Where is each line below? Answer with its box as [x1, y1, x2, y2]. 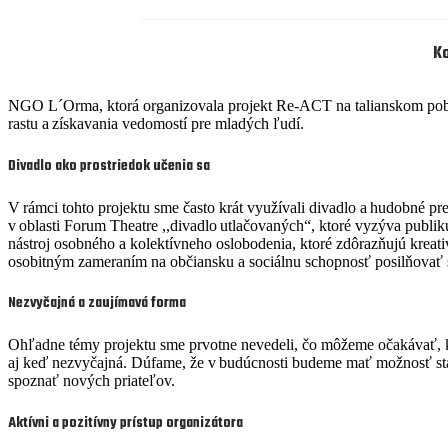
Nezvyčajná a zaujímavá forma [8, 292, 186, 316]
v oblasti [8, 216, 64, 234]
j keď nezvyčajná [15, 354, 123, 372]
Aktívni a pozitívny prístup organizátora [8, 411, 243, 435]
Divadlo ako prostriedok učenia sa [8, 154, 210, 178]
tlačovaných [228, 216, 304, 234]
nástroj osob [8, 234, 84, 252]
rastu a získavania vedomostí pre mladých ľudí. [8, 115, 304, 133]
